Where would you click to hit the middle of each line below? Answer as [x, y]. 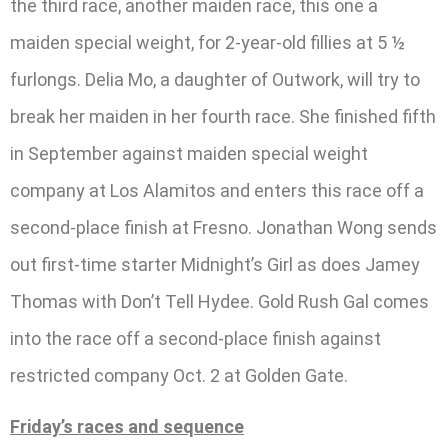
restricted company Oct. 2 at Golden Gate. [179, 375]
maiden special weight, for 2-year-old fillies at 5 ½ [207, 42]
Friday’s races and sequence [127, 427]
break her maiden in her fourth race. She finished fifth [223, 116]
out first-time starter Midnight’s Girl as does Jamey [215, 264]
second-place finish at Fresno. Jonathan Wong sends [223, 227]
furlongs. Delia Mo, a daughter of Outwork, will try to [215, 79]
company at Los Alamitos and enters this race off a [217, 190]
